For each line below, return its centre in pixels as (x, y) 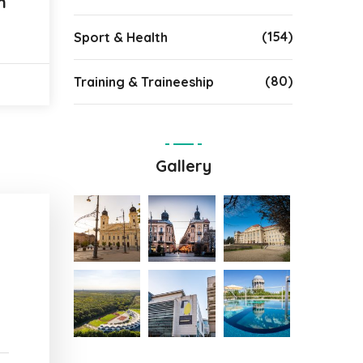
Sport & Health (121, 37)
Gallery (183, 166)
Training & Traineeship (144, 82)
